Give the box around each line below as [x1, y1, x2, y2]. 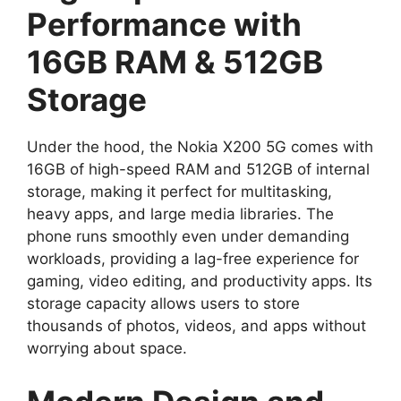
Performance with [27, 5, 302, 44]
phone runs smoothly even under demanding [27, 227, 349, 246]
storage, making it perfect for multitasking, [27, 183, 332, 201]
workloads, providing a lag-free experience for [27, 250, 359, 269]
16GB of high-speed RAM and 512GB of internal [27, 160, 370, 179]
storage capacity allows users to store [27, 294, 300, 313]
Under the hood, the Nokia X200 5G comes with [27, 138, 373, 157]
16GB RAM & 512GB [27, 43, 323, 81]
